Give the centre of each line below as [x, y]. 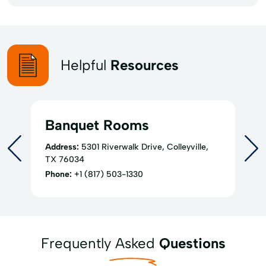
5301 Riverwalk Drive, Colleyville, [145, 147]
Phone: [58, 174]
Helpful [85, 65]
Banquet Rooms [97, 125]
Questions [192, 243]
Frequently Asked [100, 243]
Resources [145, 65]
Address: [62, 147]
